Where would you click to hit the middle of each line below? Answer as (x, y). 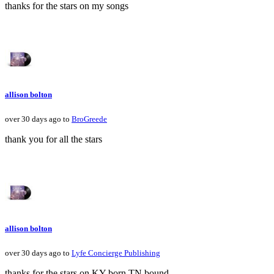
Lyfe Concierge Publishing (116, 253)
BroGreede (89, 119)
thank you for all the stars (54, 139)
